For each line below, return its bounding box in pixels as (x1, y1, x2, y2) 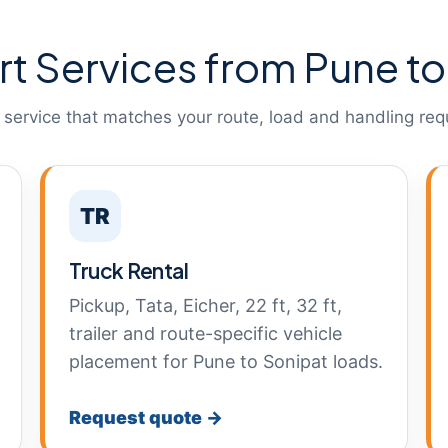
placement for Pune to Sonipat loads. (69, 351, 383, 372)
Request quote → (69, 407, 223, 428)
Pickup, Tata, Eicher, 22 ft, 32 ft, (69, 295, 342, 316)
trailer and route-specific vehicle (69, 323, 342, 344)
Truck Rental (69, 257, 188, 284)
